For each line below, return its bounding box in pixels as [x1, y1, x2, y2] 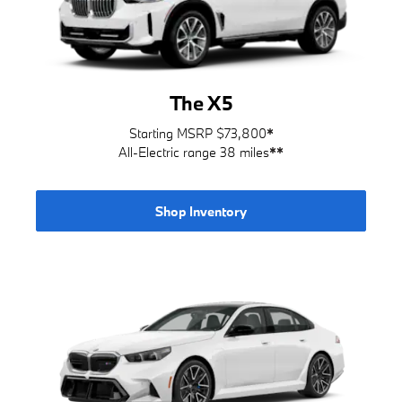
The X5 [169, 89, 233, 116]
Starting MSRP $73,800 [128, 125, 267, 143]
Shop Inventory [155, 202, 247, 220]
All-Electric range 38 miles [118, 144, 269, 162]
